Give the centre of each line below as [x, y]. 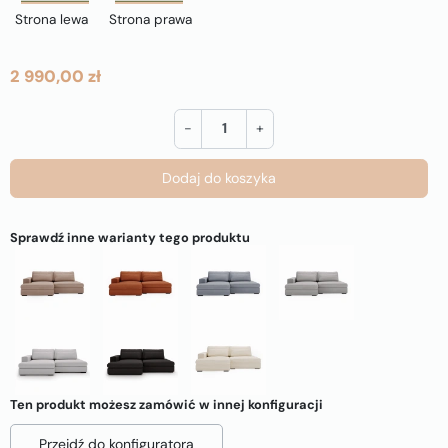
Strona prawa [150, 19]
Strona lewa [51, 19]
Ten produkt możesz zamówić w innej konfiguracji [166, 404]
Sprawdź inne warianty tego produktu [130, 237]
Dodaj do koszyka [219, 177]
